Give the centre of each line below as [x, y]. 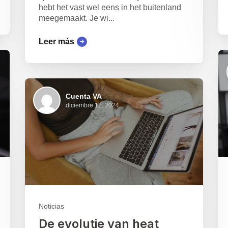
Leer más [56, 42]
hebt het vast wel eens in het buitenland [110, 8]
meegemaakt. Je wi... [76, 18]
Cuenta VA [83, 96]
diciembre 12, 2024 [92, 105]
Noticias [51, 206]
